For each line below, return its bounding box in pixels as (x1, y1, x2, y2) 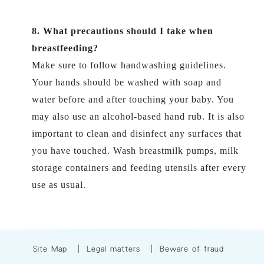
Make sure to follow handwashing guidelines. (32, 60, 226, 70)
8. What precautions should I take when (32, 26, 213, 36)
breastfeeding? (32, 43, 98, 53)
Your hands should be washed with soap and (32, 77, 222, 87)
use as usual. (32, 180, 86, 190)
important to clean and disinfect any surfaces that (32, 128, 242, 138)
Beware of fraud (160, 245, 224, 253)
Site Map (33, 245, 67, 253)
